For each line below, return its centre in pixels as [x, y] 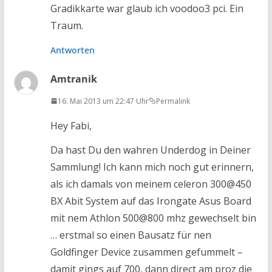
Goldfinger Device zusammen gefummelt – [146, 252]
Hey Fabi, [71, 125]
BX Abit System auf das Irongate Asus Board [151, 201]
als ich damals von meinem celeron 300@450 [151, 184]
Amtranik [73, 79]
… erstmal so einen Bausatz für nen [131, 235]
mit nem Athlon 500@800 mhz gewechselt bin [153, 218]
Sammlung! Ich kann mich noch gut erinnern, [152, 167]
